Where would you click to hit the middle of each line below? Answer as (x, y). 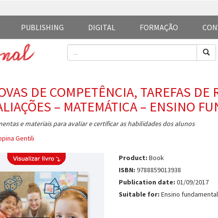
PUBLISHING (42, 27)
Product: (133, 158)
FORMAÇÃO (159, 27)
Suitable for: (139, 194)
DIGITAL (102, 27)
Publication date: (147, 182)
